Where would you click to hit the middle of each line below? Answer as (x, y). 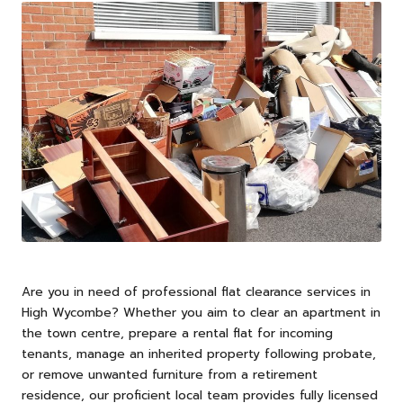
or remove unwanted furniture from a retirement (170, 374)
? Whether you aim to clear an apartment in (246, 312)
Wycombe (82, 312)
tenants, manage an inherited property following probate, (199, 354)
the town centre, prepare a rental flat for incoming (177, 333)
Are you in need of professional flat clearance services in (196, 291)
